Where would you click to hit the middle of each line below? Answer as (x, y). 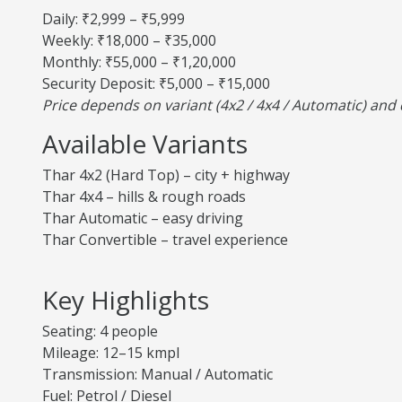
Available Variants (145, 144)
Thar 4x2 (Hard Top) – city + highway (166, 175)
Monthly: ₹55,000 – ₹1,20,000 (139, 62)
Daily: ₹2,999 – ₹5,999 (114, 19)
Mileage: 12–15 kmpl (111, 353)
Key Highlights (126, 300)
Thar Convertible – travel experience (165, 240)
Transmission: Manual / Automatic (157, 374)
